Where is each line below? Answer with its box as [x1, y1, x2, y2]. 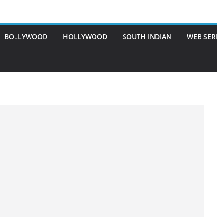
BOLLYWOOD [4, 32, 47, 41]
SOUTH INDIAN [123, 32, 171, 41]
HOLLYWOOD [63, 32, 107, 41]
